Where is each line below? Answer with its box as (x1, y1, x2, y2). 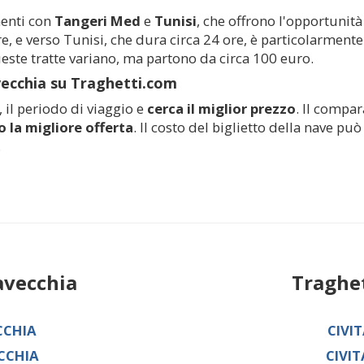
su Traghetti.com (46, 72, 177, 93)
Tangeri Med (54, 11, 141, 30)
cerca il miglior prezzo (147, 98, 296, 118)
